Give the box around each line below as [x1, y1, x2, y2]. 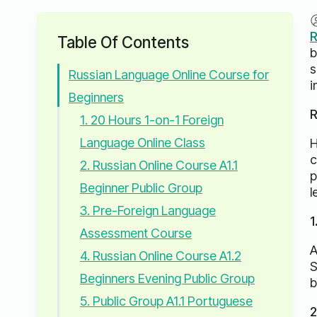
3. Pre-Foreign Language [79, 203, 216, 219]
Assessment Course [79, 226, 192, 241]
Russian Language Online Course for [68, 67, 269, 83]
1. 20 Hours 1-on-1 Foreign [79, 113, 224, 128]
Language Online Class [79, 135, 205, 151]
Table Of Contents [57, 33, 189, 52]
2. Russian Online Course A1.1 [79, 158, 238, 173]
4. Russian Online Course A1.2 [79, 248, 241, 264]
